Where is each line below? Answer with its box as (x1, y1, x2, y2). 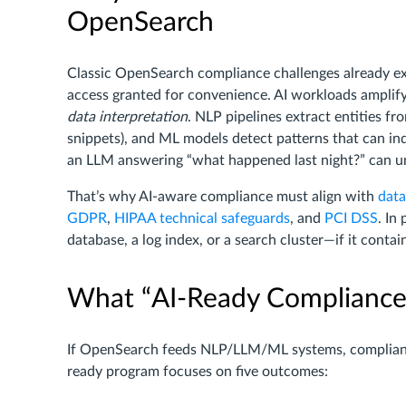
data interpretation (67, 110, 188, 124)
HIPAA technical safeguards (114, 211, 290, 226)
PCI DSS (324, 211, 378, 226)
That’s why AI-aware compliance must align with (67, 189, 378, 204)
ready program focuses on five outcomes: (67, 364, 328, 379)
